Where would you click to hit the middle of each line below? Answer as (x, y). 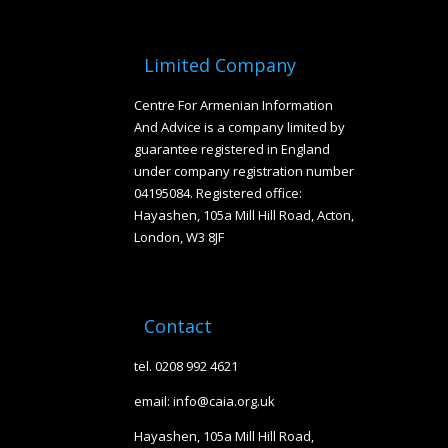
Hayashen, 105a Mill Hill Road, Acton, (244, 214)
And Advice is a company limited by (240, 126)
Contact (178, 326)
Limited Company (220, 64)
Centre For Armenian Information (234, 104)
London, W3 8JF (179, 236)
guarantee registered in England (232, 148)
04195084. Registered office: (218, 192)
